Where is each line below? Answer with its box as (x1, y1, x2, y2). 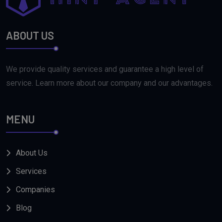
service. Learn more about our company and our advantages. (6, 78, 213, 88)
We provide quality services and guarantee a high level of (6, 64, 204, 74)
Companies (16, 185, 55, 195)
